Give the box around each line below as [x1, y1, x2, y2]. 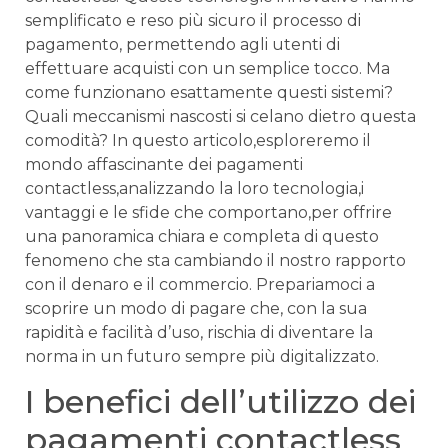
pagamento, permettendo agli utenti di [25, 34, 340, 54]
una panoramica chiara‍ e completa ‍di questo [25, 226, 379, 246]
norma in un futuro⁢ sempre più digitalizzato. [25, 346, 379, 366]
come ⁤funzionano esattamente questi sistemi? [25, 82, 393, 102]
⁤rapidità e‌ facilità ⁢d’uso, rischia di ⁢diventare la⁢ [25, 322, 373, 342]
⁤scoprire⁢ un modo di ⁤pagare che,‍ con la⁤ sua [25, 298, 367, 318]
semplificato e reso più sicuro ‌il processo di [25, 10, 361, 30]
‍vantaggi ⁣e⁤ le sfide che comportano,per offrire [25, 202, 392, 222]
